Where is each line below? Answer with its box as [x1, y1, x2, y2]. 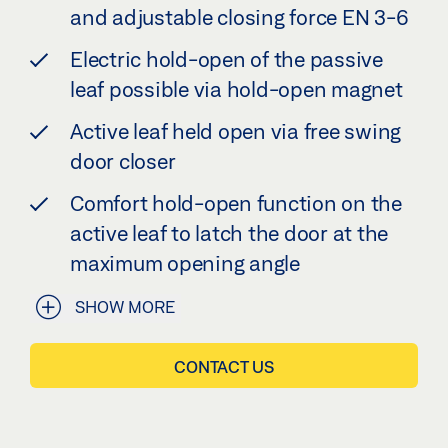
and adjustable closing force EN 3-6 [70, 5, 409, 29]
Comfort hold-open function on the [70, 191, 402, 215]
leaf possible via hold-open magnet [70, 77, 403, 101]
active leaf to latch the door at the [70, 221, 388, 245]
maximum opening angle [70, 251, 300, 275]
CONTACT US [174, 357, 274, 377]
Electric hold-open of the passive [70, 47, 383, 71]
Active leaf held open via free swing [70, 119, 401, 143]
